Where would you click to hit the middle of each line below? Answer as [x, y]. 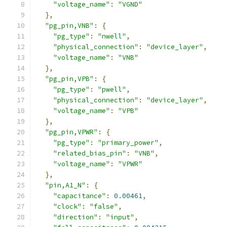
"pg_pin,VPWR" [71, 132]
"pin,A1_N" [65, 185]
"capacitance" [80, 196]
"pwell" [112, 89]
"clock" [67, 206]
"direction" [75, 217]
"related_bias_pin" [90, 153]
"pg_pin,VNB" [69, 26]
